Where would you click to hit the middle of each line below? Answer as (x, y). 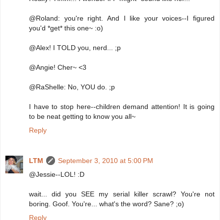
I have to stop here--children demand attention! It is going (122, 107)
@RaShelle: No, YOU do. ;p (72, 87)
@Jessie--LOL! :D (57, 175)
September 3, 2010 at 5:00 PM (106, 161)
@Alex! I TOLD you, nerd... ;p (75, 48)
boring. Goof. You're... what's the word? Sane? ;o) (107, 204)
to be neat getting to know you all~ (82, 117)
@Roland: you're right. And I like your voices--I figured (122, 18)
